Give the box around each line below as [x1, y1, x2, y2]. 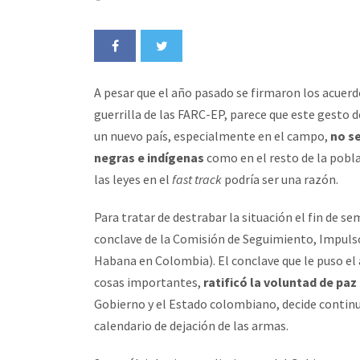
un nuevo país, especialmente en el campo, [94, 128, 330, 144]
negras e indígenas [94, 149, 204, 166]
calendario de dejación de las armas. [94, 317, 288, 333]
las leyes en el [94, 171, 172, 187]
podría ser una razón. [222, 171, 338, 187]
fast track [172, 171, 222, 187]
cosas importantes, [94, 274, 203, 290]
